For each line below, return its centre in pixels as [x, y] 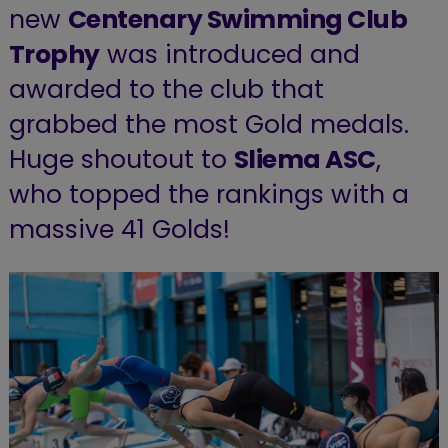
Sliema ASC [304, 160]
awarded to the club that [166, 90]
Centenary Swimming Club [237, 20]
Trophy [54, 55]
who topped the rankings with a [208, 195]
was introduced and [229, 55]
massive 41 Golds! [119, 230]
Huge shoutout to [121, 160]
